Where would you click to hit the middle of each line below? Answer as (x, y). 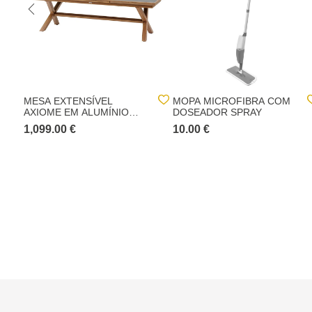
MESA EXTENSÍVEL (68, 101)
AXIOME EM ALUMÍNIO (76, 112)
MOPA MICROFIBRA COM (232, 101)
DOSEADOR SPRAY (217, 112)
